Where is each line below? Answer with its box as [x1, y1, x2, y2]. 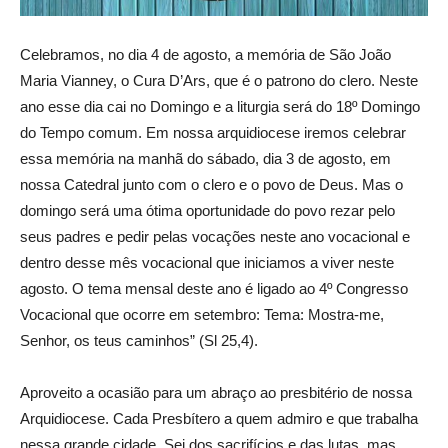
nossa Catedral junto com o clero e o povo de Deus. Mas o [20, 175, 403, 193]
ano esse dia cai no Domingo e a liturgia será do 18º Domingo [20, 97, 420, 115]
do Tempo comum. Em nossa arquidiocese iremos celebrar [20, 123, 406, 141]
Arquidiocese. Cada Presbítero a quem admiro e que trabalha [20, 409, 418, 427]
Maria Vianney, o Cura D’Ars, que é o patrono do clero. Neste [20, 71, 418, 89]
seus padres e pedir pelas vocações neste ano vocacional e [20, 227, 410, 245]
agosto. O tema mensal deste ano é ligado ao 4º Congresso [20, 279, 408, 297]
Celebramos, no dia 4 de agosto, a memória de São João [20, 45, 391, 63]
